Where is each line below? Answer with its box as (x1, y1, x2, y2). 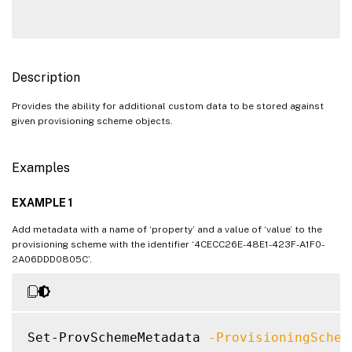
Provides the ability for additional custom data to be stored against (12, 100, 324, 112)
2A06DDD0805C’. (12, 253, 92, 265)
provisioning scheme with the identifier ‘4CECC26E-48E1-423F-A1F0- (12, 238, 324, 250)
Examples (12, 159, 70, 175)
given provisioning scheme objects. (12, 115, 173, 126)
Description (12, 69, 80, 85)
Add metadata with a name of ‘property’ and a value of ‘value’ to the (12, 223, 322, 235)
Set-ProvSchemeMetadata (27, 329, 208, 345)
